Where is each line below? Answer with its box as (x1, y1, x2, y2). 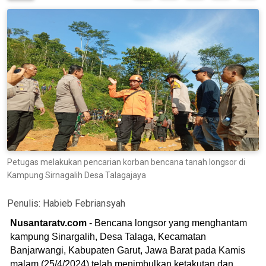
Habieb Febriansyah (43, 197, 125, 209)
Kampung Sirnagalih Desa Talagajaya (7, 170, 146, 180)
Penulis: (7, 197, 43, 209)
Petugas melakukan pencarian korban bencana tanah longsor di (7, 157, 245, 167)
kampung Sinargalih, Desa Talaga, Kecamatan (10, 231, 206, 242)
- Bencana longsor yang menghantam (89, 217, 247, 228)
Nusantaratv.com (10, 217, 89, 228)
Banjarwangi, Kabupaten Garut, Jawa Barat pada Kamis (10, 245, 245, 255)
